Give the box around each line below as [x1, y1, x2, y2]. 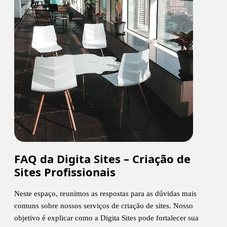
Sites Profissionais [14, 164, 116, 179]
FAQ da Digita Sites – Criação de [14, 150, 191, 166]
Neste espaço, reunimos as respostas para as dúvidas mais [14, 189, 197, 198]
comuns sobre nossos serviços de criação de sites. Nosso [14, 201, 193, 210]
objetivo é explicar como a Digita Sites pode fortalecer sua [14, 213, 199, 222]
